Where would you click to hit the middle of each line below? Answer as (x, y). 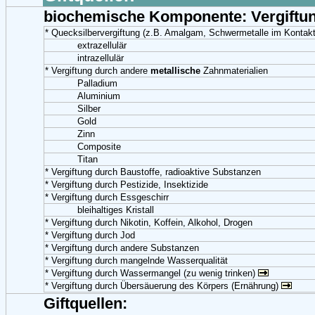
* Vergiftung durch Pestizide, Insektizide (127, 185)
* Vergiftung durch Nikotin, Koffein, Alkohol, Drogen (149, 223)
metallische (175, 71)
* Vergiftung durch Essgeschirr (107, 197)
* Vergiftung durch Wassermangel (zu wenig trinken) (152, 273)
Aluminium (99, 96)
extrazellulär (102, 45)
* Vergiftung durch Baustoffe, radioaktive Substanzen (153, 172)
